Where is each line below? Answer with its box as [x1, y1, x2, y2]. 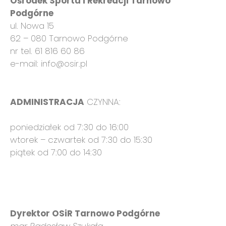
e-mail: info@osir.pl [10, 58, 87, 70]
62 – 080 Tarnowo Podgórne [10, 32, 128, 44]
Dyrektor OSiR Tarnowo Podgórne [10, 207, 160, 219]
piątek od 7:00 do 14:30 [10, 146, 102, 158]
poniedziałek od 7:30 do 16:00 [10, 121, 129, 133]
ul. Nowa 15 [10, 20, 54, 32]
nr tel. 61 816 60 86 [10, 45, 85, 57]
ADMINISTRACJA [10, 95, 84, 108]
